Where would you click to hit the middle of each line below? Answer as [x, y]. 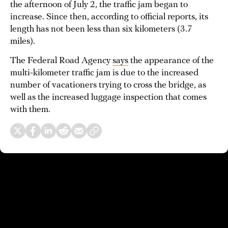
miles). [23, 41]
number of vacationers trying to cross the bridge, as [108, 85]
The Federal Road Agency [61, 61]
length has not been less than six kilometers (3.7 [101, 29]
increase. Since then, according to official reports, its [109, 17]
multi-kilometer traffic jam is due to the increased [104, 73]
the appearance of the [171, 61]
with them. [30, 110]
